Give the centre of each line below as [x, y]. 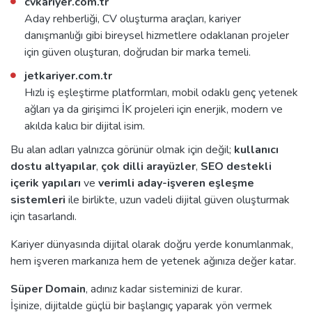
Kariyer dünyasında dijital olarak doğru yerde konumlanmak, [152, 244]
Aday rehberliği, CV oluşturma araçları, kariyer [133, 18]
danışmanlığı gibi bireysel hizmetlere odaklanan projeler [157, 35]
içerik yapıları [46, 183]
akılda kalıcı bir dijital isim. [85, 126]
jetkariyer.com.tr [68, 76]
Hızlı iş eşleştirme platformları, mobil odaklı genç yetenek [161, 92]
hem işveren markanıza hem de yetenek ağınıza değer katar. [153, 261]
